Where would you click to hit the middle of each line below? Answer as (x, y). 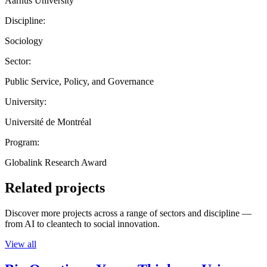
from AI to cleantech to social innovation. (82, 223)
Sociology (24, 41)
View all (21, 244)
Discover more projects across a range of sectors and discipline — (128, 213)
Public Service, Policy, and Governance (79, 81)
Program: (22, 142)
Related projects (55, 187)
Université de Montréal (48, 122)
